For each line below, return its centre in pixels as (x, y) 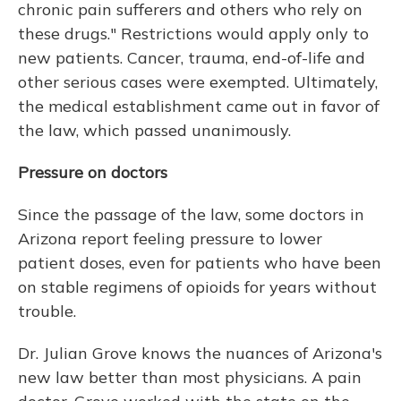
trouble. (47, 311)
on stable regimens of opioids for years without (197, 287)
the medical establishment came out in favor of (199, 107)
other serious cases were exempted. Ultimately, (198, 82)
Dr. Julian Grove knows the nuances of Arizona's (200, 354)
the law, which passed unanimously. (154, 131)
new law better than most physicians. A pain (190, 378)
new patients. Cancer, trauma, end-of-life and (192, 58)
